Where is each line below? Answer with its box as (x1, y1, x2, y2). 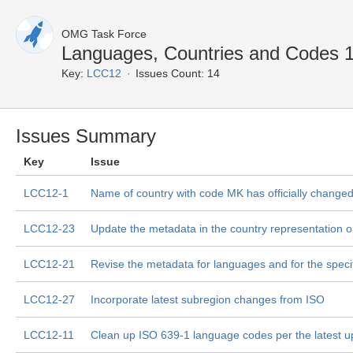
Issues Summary (16, 125, 156, 147)
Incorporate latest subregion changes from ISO (91, 293, 325, 306)
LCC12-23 (24, 222, 75, 235)
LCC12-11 (24, 329, 74, 341)
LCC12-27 (24, 293, 75, 306)
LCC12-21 (24, 258, 75, 270)
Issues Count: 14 (136, 67, 220, 80)
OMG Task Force (61, 28, 147, 40)
